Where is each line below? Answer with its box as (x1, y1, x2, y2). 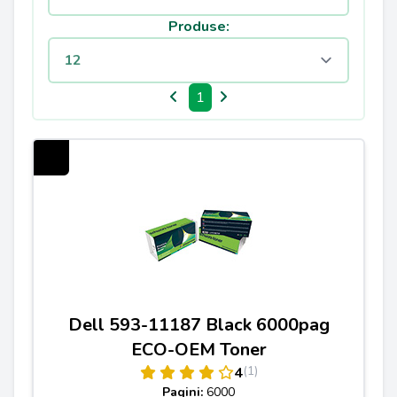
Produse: (167, 17, 230, 36)
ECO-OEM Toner (130, 338, 267, 362)
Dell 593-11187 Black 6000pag (67, 313, 330, 337)
